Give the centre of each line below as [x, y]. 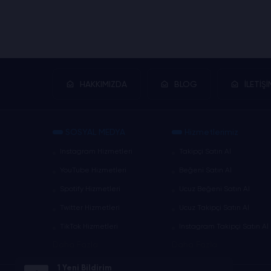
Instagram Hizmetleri [96, 151]
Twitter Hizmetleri [90, 207]
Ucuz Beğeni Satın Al [214, 189]
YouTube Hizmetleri [93, 170]
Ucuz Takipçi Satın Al [214, 207]
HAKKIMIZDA [103, 84]
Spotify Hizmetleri [90, 189]
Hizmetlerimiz [211, 132]
